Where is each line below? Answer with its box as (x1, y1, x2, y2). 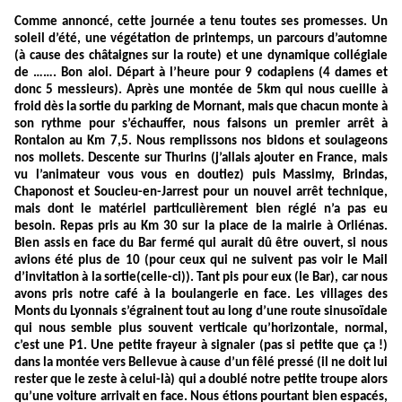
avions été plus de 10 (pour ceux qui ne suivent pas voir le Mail (14, 254, 388, 268)
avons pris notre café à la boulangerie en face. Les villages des (14, 288, 388, 302)
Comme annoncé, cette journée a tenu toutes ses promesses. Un (14, 15, 388, 30)
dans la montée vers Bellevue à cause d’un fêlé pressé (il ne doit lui (14, 356, 388, 371)
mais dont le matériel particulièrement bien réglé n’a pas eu (14, 203, 388, 217)
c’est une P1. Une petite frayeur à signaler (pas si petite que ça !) (14, 339, 388, 354)
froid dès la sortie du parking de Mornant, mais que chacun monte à (14, 100, 388, 115)
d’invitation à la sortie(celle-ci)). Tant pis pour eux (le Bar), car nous (14, 271, 388, 285)
